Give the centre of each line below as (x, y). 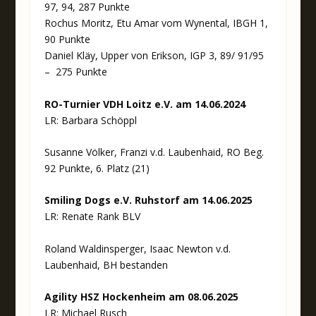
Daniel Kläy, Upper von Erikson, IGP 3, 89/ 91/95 (154, 56)
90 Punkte (67, 39)
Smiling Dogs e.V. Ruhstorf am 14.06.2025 (148, 200)
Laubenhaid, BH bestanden (106, 265)
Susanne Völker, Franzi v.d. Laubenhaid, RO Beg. (154, 152)
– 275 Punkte (75, 72)
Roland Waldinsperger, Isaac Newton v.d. (137, 248)
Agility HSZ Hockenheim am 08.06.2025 (141, 297)
